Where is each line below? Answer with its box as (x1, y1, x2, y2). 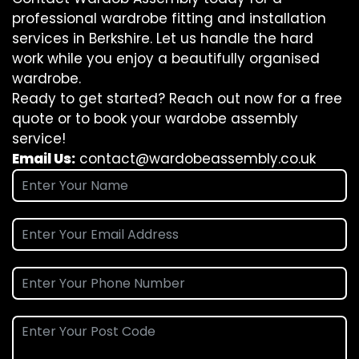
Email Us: (12, 149, 75, 168)
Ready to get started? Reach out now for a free (12, 89, 342, 108)
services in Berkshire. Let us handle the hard (12, 29, 313, 48)
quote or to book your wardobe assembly (12, 109, 298, 128)
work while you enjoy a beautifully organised (12, 49, 320, 68)
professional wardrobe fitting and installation (12, 9, 326, 28)
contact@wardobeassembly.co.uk (79, 149, 316, 168)
